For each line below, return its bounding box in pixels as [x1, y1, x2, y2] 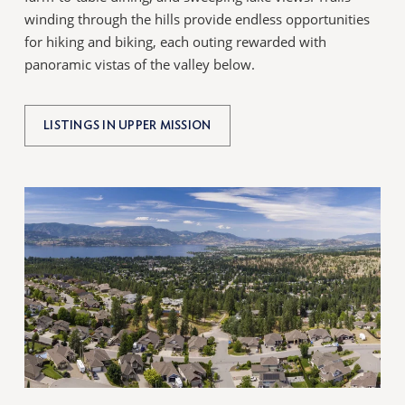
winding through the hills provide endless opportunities [24, 9, 371, 28]
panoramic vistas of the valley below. [24, 54, 256, 73]
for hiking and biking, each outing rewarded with [24, 32, 327, 51]
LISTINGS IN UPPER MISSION [43, 118, 212, 133]
